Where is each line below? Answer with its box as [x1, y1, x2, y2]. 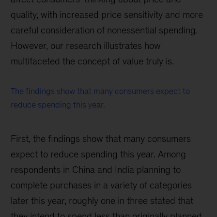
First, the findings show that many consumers [11, 133, 191, 144]
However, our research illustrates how [11, 40, 161, 51]
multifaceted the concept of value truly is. [11, 56, 174, 66]
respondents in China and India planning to [11, 164, 181, 175]
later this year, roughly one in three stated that [11, 195, 194, 206]
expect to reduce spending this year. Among [11, 149, 186, 159]
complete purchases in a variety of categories [11, 180, 192, 190]
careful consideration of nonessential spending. [11, 25, 198, 35]
